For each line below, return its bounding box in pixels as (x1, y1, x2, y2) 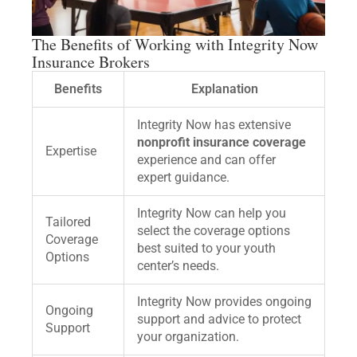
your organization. (137, 329, 239, 345)
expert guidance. (137, 170, 229, 186)
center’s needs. (137, 258, 219, 274)
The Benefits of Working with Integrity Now (32, 33, 318, 56)
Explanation (190, 81, 258, 97)
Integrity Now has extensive (137, 117, 291, 133)
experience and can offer (137, 152, 276, 168)
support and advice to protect (137, 312, 301, 328)
